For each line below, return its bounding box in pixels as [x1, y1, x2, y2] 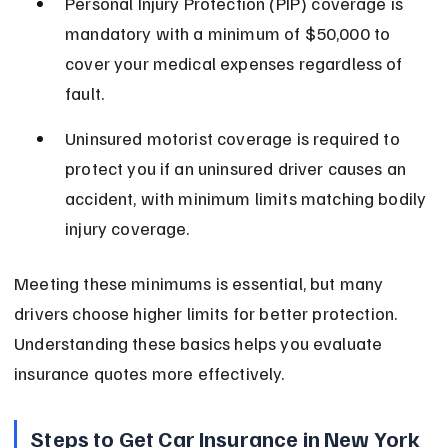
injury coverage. [65, 217, 190, 240]
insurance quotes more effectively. [14, 362, 285, 385]
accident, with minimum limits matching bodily [65, 187, 431, 210]
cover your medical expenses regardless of [65, 52, 407, 75]
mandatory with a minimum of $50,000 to [65, 22, 395, 45]
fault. [65, 82, 105, 105]
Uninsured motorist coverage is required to [65, 127, 404, 150]
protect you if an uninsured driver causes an [65, 157, 411, 180]
